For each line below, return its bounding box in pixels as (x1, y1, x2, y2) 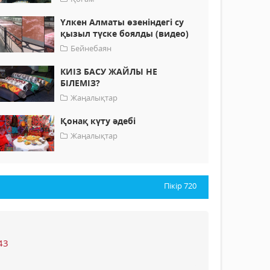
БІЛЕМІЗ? (60, 77, 101, 89)
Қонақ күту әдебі (60, 115, 136, 127)
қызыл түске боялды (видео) (60, 28, 189, 40)
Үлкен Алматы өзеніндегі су (60, 16, 184, 28)
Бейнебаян (71, 43, 112, 54)
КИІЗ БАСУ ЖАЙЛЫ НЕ (60, 66, 158, 78)
